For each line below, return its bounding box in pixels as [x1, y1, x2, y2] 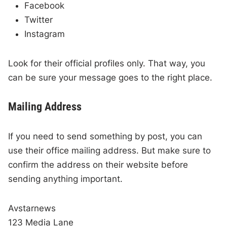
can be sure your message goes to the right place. [8, 72, 213, 83]
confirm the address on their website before [8, 160, 188, 170]
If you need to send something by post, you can [8, 131, 203, 142]
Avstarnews [8, 203, 56, 214]
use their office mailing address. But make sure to [8, 145, 211, 156]
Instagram [24, 29, 65, 40]
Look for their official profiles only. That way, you [8, 58, 206, 69]
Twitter [24, 15, 53, 25]
